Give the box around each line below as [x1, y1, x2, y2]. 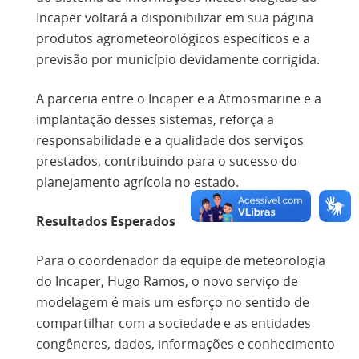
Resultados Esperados [36, 212, 175, 230]
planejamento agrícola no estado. [36, 172, 239, 191]
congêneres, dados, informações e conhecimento [36, 334, 335, 353]
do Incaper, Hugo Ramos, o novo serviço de [36, 272, 298, 290]
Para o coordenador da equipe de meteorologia [36, 251, 325, 269]
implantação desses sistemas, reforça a [36, 110, 274, 128]
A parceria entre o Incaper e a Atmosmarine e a [36, 89, 321, 107]
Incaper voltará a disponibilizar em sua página [36, 8, 313, 26]
